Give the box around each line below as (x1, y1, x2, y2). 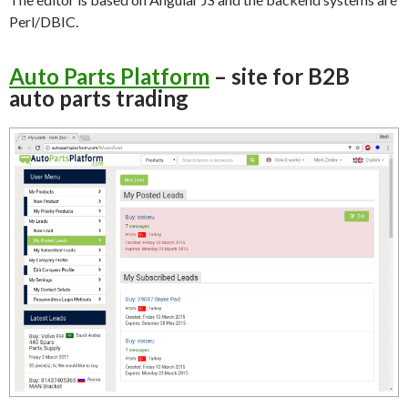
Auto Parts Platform (9, 62, 209, 89)
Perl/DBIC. (9, 12, 78, 30)
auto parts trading (9, 84, 189, 111)
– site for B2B (209, 62, 350, 89)
